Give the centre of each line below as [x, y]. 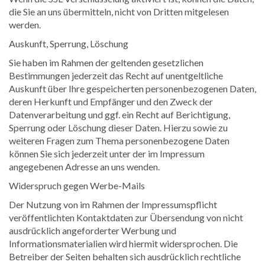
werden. [25, 24]
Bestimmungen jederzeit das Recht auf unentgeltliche [116, 75]
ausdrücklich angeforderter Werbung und [93, 230]
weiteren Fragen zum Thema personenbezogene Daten [119, 140]
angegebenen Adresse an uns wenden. [84, 166]
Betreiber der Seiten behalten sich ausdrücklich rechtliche [125, 256]
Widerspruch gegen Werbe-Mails [77, 185]
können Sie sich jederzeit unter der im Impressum [107, 153]
